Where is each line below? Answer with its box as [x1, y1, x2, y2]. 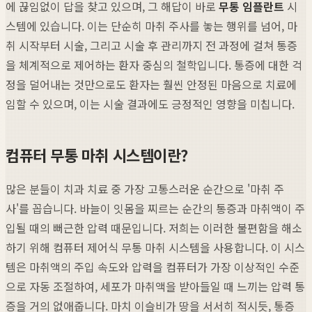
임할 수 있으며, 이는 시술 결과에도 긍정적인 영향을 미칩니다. [6, 95, 295, 112]
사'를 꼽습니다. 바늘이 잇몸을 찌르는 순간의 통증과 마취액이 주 [6, 199, 305, 217]
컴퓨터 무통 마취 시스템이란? [6, 143, 188, 166]
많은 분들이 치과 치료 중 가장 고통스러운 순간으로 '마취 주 [6, 180, 284, 197]
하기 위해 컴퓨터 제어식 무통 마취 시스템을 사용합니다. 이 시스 [6, 238, 305, 256]
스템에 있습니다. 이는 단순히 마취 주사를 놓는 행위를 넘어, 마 [6, 17, 297, 34]
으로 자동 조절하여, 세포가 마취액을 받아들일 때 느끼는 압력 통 [6, 277, 305, 295]
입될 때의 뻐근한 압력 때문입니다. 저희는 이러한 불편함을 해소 [6, 219, 302, 236]
